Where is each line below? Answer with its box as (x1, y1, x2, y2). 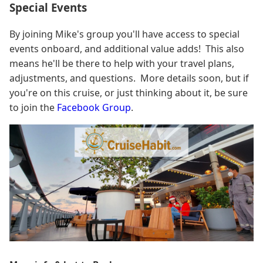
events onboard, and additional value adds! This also (9, 42, 244, 55)
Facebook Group (57, 100, 131, 114)
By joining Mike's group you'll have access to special (9, 27, 240, 41)
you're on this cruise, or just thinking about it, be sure (9, 86, 248, 99)
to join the (9, 100, 57, 114)
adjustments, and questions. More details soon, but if (9, 71, 249, 85)
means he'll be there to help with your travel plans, (9, 56, 234, 70)
